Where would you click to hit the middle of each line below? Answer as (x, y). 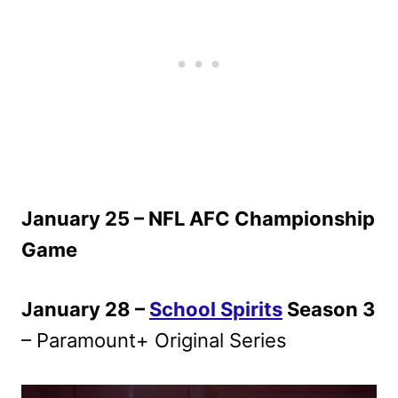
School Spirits (216, 309)
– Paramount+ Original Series (154, 340)
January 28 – (85, 309)
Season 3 (329, 309)
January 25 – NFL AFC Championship (198, 218)
